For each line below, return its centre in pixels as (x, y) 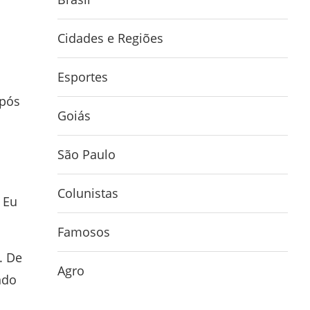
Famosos (84, 232)
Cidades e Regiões (111, 38)
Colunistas (88, 193)
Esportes (83, 77)
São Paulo (87, 154)
